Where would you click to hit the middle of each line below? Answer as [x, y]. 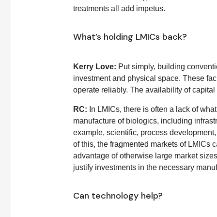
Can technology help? [118, 196]
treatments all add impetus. [119, 8]
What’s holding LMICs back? [130, 37]
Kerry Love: [95, 67]
